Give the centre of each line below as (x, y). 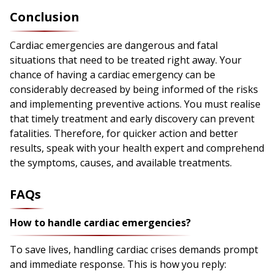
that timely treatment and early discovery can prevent (132, 119)
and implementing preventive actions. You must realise (135, 104)
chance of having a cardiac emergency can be (113, 75)
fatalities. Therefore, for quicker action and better (124, 134)
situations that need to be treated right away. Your (126, 60)
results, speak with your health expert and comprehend (137, 148)
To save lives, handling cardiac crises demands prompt (134, 250)
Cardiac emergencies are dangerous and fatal (114, 46)
